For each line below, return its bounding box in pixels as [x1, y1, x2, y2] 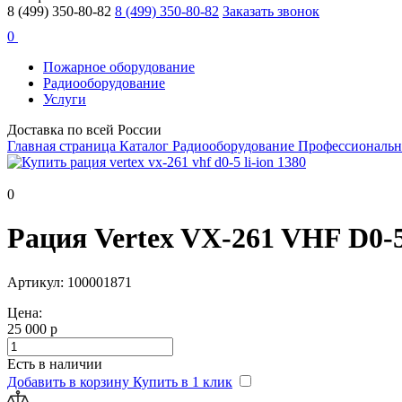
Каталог [119, 138, 172, 153]
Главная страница [7, 138, 119, 153]
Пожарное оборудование [43, 59, 195, 74]
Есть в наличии [7, 355, 102, 371]
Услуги [43, 92, 86, 107]
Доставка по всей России [7, 122, 162, 137]
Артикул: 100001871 [7, 274, 132, 290]
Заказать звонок [223, 4, 319, 19]
